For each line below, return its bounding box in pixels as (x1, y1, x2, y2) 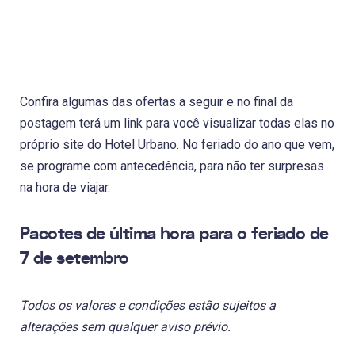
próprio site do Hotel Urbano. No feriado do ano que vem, (20, 136, 334, 152)
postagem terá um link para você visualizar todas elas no (20, 115, 334, 131)
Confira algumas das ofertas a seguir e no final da (20, 94, 293, 109)
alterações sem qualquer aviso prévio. (20, 319, 231, 334)
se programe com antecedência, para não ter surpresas (20, 158, 324, 174)
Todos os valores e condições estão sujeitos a (20, 297, 276, 313)
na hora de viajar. (20, 179, 110, 195)
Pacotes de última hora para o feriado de (20, 221, 329, 246)
